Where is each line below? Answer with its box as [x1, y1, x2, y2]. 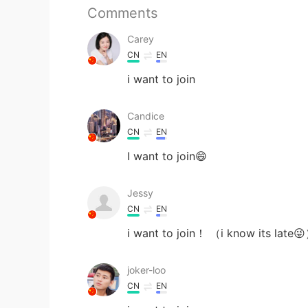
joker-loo [127, 263, 166, 276]
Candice [127, 109, 164, 122]
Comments [87, 4, 157, 21]
